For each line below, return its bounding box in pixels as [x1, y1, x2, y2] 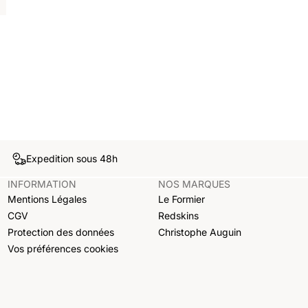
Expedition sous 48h [25, 153, 118, 165]
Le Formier [158, 192, 206, 205]
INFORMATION [8, 178, 77, 190]
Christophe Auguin [158, 225, 242, 238]
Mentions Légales [8, 192, 87, 205]
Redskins [158, 209, 199, 221]
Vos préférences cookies [8, 242, 119, 254]
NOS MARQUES [158, 178, 231, 190]
